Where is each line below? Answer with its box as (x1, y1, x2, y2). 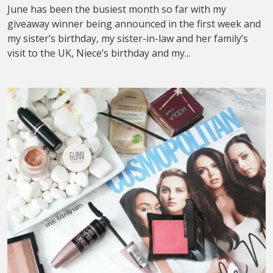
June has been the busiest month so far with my (7, 2, 226, 16)
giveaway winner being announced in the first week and (7, 17, 261, 30)
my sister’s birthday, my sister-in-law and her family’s (7, 32, 248, 45)
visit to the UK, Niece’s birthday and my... (7, 46, 190, 60)
